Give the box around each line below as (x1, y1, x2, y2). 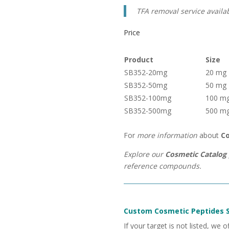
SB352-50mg (124, 80, 167, 90)
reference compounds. (123, 161, 201, 171)
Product (124, 55, 153, 65)
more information (136, 130, 197, 140)
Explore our (123, 149, 165, 159)
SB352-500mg (124, 106, 171, 116)
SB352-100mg (124, 93, 171, 103)
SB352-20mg (124, 67, 167, 78)
